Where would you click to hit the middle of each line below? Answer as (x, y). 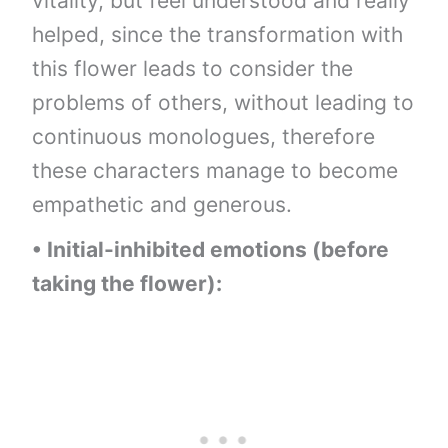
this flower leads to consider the (193, 69)
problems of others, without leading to (223, 103)
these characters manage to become (215, 171)
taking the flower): (127, 284)
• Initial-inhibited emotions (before (211, 250)
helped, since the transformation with (218, 35)
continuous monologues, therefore (204, 137)
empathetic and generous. (162, 205)
